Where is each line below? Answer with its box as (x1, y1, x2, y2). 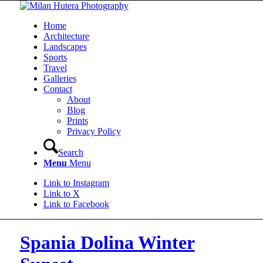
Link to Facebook (43, 199, 109, 209)
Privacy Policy (66, 126, 121, 136)
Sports (43, 52, 67, 62)
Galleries (43, 73, 76, 83)
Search (58, 147, 83, 157)
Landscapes (43, 42, 87, 52)
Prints (66, 116, 88, 126)
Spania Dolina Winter (19, 232, 195, 254)
